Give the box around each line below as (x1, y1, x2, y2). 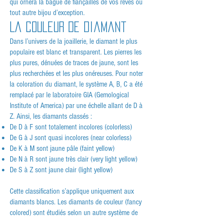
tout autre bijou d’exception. (10, 8, 85, 18)
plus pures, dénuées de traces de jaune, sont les (10, 58, 138, 68)
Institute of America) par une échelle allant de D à (10, 101, 143, 110)
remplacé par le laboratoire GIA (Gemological (10, 91, 129, 100)
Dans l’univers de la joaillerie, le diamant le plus (10, 37, 137, 46)
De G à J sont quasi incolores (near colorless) (10, 133, 131, 143)
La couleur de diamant (10, 21, 127, 33)
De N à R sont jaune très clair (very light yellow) (10, 155, 137, 164)
